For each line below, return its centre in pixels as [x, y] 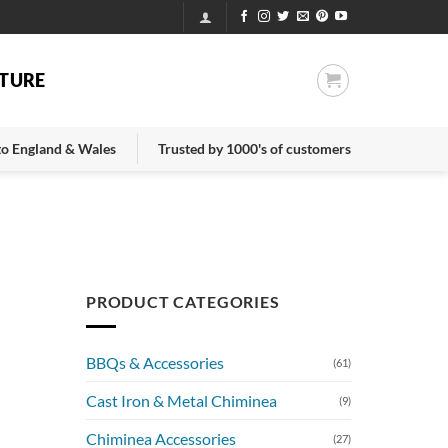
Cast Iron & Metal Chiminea [181, 400]
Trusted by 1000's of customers [254, 149]
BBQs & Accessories [155, 362]
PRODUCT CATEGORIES [183, 302]
